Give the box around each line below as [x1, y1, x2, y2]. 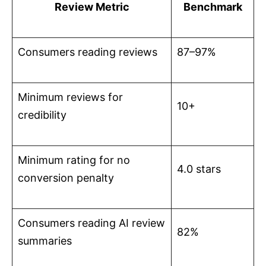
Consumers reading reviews [18, 46, 157, 59]
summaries [18, 235, 72, 248]
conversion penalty [18, 172, 114, 185]
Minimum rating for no [18, 154, 130, 167]
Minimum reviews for [18, 91, 123, 104]
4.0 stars [177, 163, 221, 176]
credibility [18, 109, 66, 122]
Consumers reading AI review [18, 217, 165, 230]
